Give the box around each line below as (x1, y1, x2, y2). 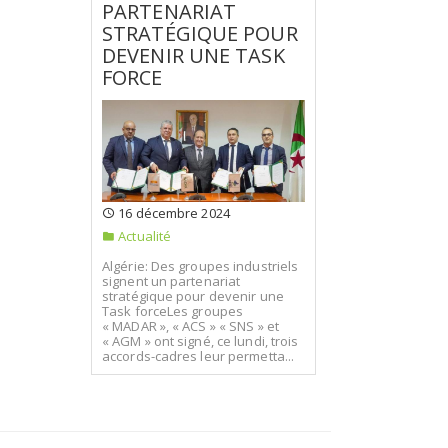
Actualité (115, 226, 172, 245)
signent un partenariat (102, 272, 241, 290)
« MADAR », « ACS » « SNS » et (102, 317, 279, 335)
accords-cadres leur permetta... (102, 347, 295, 365)
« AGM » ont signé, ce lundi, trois (102, 332, 299, 350)
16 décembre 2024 (115, 203, 230, 222)
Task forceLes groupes (102, 302, 244, 320)
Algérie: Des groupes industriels (102, 257, 299, 275)
